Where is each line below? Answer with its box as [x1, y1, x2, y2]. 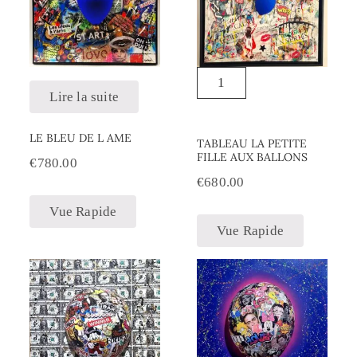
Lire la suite [49, 89, 119, 104]
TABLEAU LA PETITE [197, 136, 308, 151]
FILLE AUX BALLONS [197, 150, 308, 164]
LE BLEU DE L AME [29, 131, 132, 145]
